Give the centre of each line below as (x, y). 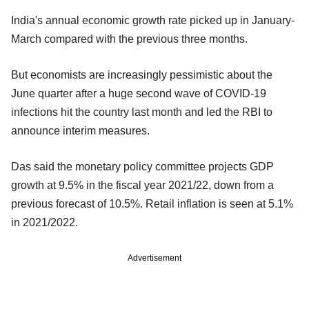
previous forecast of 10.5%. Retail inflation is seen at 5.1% (152, 204)
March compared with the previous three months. (129, 39)
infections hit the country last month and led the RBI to (142, 112)
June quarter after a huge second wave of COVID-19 (139, 94)
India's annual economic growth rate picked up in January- (153, 21)
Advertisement (154, 258)
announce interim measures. (80, 131)
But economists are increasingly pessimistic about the (142, 75)
